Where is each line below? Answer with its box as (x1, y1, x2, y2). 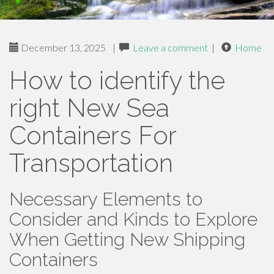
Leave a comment (133, 42, 208, 53)
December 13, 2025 (19, 42, 106, 53)
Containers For (9, 120, 176, 150)
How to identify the (9, 65, 225, 95)
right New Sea (9, 93, 169, 123)
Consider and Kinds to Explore (9, 209, 257, 230)
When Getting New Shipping (9, 229, 245, 250)
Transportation (9, 148, 173, 178)
